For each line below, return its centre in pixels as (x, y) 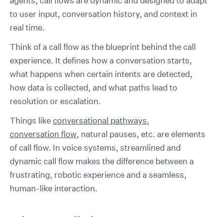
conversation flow (43, 134)
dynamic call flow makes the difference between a (102, 161)
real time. (27, 27)
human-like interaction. (54, 188)
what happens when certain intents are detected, (101, 74)
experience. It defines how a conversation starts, (101, 60)
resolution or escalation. (55, 101)
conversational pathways (100, 120)
